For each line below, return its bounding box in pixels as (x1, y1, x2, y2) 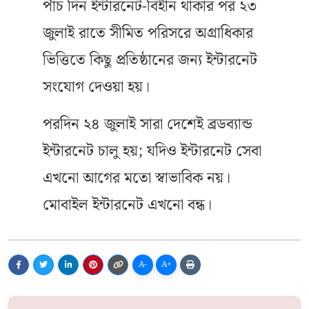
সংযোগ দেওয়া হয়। (43, 75, 150, 99)
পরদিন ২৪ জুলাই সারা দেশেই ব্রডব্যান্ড (43, 112, 252, 137)
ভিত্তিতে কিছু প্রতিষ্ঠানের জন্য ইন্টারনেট (43, 48, 257, 72)
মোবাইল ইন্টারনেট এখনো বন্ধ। (43, 193, 212, 217)
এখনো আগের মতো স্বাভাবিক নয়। (43, 166, 230, 190)
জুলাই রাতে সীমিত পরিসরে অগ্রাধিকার (43, 21, 253, 46)
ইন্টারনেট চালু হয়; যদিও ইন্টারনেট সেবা (43, 139, 261, 163)
